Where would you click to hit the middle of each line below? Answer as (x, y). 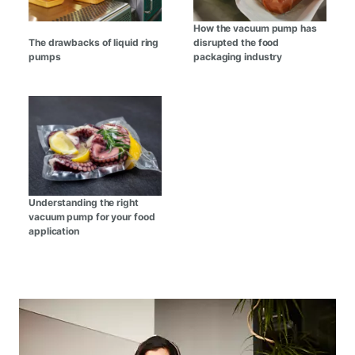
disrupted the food (237, 42)
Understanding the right (84, 202)
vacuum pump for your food (92, 216)
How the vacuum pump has (255, 28)
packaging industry (238, 56)
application (54, 231)
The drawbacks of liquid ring (94, 42)
